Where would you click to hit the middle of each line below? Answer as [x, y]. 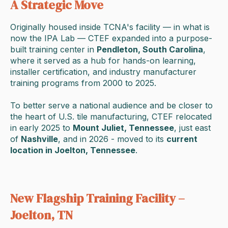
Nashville [39, 139]
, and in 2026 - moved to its [112, 139]
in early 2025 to [41, 128]
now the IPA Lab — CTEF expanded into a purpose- [111, 38]
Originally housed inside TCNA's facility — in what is [110, 27]
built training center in [53, 50]
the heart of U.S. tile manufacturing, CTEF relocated [111, 117]
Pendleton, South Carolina [150, 50]
